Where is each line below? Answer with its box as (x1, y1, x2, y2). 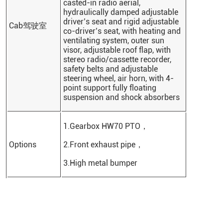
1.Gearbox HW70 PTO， (63, 121, 148, 131)
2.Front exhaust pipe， (63, 140, 143, 150)
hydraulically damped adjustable (63, 7, 178, 17)
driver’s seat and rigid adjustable (63, 17, 179, 27)
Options (8, 140, 36, 150)
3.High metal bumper (63, 158, 137, 168)
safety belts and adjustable (63, 64, 158, 74)
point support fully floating (63, 83, 156, 93)
